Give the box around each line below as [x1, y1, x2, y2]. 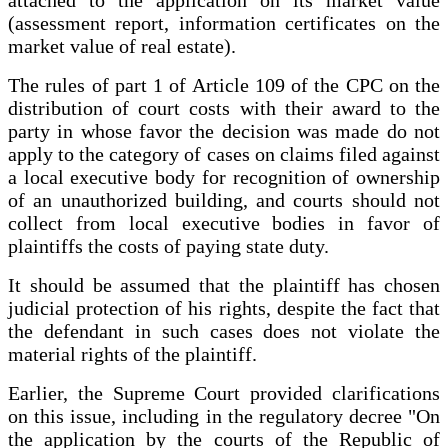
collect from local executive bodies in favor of [8, 212, 440, 235]
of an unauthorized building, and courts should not [8, 189, 440, 212]
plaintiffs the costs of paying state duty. [8, 235, 329, 258]
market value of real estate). [8, 35, 236, 58]
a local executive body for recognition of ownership [8, 166, 440, 189]
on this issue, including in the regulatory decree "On [8, 405, 440, 428]
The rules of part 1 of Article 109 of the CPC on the [8, 74, 440, 97]
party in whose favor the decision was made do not [8, 120, 440, 143]
